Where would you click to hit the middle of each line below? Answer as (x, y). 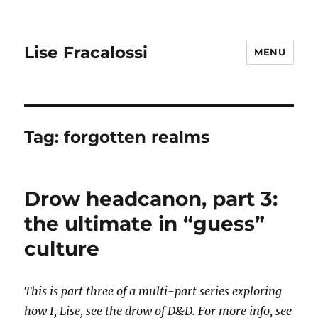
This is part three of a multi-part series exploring (153, 291)
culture (62, 248)
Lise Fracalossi (86, 52)
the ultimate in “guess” (145, 224)
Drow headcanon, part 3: (151, 199)
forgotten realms (137, 137)
